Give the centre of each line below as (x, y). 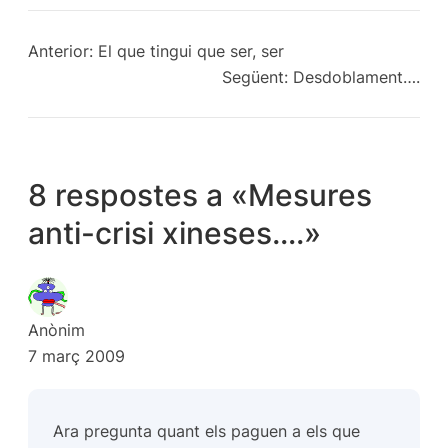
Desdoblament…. (356, 76)
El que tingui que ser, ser (191, 50)
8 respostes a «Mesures (200, 194)
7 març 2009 (76, 355)
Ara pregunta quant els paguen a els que (207, 430)
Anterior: (60, 50)
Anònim (56, 329)
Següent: (255, 76)
